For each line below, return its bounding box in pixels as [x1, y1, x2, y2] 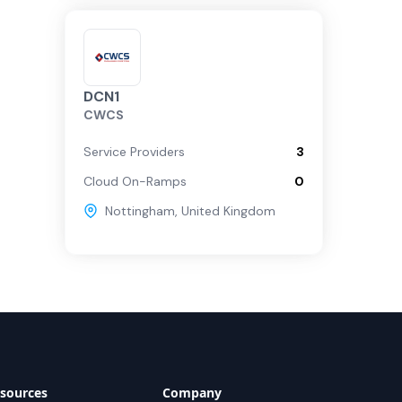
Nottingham [105, 203, 175, 219]
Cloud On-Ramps [83, 173, 187, 189]
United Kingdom [181, 203, 275, 219]
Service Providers [83, 144, 185, 160]
